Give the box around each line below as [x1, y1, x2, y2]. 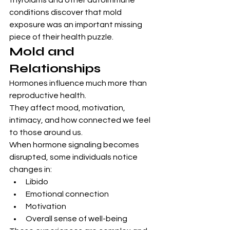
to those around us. [9, 128, 83, 137]
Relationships [9, 61, 101, 76]
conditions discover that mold [9, 8, 123, 17]
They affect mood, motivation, [9, 104, 127, 112]
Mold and [9, 44, 78, 60]
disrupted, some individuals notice [9, 153, 139, 162]
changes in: [9, 165, 52, 174]
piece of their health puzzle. [9, 33, 113, 42]
